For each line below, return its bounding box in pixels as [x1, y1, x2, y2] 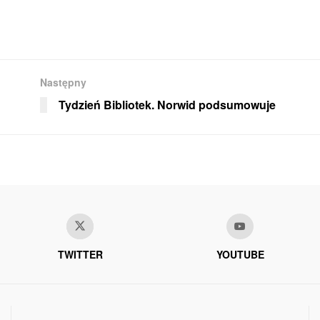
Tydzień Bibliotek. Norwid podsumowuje [59, 96, 276, 113]
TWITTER [57, 246, 103, 261]
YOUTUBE [216, 246, 264, 261]
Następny [40, 74, 86, 89]
